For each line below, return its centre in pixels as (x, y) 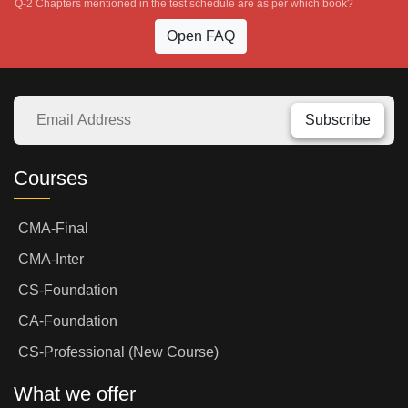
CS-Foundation (68, 291)
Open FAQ (200, 36)
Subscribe (338, 120)
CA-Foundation (68, 321)
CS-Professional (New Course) (118, 352)
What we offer (75, 394)
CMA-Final (53, 229)
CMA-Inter (51, 260)
